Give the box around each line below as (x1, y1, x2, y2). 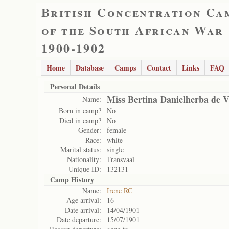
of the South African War (41, 21, 224, 39)
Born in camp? (59, 106, 101, 116)
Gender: (78, 125, 101, 135)
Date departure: (57, 215, 101, 224)
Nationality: (67, 154, 101, 164)
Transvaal (107, 154, 134, 164)
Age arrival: (66, 195, 101, 205)
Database (76, 62, 104, 73)
